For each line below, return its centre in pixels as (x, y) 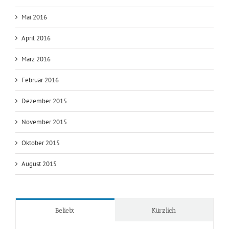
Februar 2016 (40, 80)
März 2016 (36, 59)
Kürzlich (164, 210)
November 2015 (44, 122)
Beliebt (65, 210)
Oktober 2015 (41, 143)
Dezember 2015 (44, 101)
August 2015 (39, 164)
